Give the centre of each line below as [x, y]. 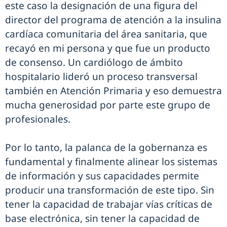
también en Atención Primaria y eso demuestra [113, 91]
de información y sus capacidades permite [102, 176]
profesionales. [38, 119]
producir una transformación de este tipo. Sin [110, 190]
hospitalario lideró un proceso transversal [101, 77]
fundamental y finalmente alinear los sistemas [111, 162]
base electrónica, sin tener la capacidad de [102, 219]
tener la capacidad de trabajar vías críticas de [109, 204]
